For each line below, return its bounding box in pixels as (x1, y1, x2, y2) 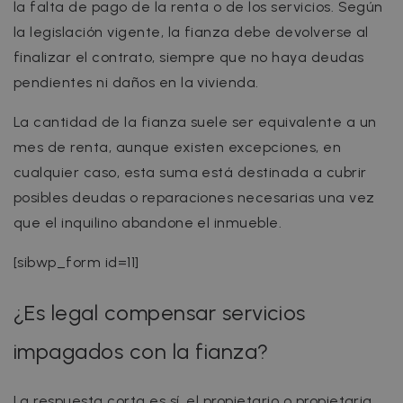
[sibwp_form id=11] (13, 253, 139, 271)
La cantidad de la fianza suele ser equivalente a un (13, 112, 377, 130)
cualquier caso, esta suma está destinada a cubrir (13, 163, 367, 181)
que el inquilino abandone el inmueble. (13, 213, 282, 231)
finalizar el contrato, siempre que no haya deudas (13, 48, 364, 66)
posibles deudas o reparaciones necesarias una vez (13, 188, 375, 206)
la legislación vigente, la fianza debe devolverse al (13, 22, 369, 40)
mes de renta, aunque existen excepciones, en (13, 138, 342, 156)
